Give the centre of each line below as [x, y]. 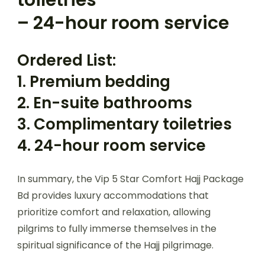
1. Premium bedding [94, 81]
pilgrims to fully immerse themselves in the [117, 228]
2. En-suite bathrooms [105, 103]
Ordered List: [67, 60]
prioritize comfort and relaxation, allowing [114, 212]
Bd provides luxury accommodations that [113, 195]
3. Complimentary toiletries [125, 124]
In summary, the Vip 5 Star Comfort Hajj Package [130, 179]
